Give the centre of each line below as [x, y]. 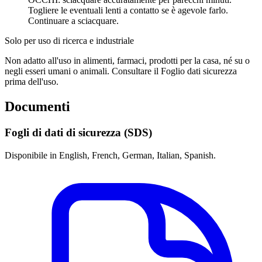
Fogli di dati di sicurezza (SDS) [78, 132]
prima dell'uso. [32, 82]
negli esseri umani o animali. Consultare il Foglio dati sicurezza [121, 71]
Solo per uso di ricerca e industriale [69, 41]
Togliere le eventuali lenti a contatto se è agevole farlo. [128, 11]
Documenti [37, 106]
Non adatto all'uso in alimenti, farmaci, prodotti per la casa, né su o [127, 61]
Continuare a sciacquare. [73, 21]
